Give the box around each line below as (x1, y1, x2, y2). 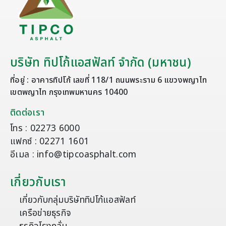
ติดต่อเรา (10, 105, 45, 120)
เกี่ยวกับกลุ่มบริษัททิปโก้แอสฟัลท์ (19, 193, 136, 207)
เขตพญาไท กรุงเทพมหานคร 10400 (10, 86, 128, 98)
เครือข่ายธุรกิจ (19, 206, 72, 220)
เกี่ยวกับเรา (10, 173, 66, 192)
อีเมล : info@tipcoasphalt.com (10, 147, 137, 161)
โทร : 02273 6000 (10, 121, 80, 135)
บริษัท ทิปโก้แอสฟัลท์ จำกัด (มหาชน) (10, 53, 192, 72)
